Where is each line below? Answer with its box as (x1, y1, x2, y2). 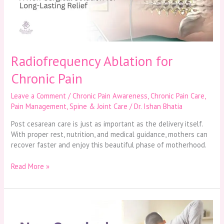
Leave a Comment (11, 90, 66, 100)
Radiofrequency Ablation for (11, 52, 173, 70)
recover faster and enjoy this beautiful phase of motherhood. (11, 140, 207, 150)
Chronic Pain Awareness (72, 90, 148, 100)
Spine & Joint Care (69, 101, 128, 111)
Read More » (11, 161, 50, 171)
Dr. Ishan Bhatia (134, 101, 183, 111)
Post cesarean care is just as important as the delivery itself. (11, 119, 203, 129)
